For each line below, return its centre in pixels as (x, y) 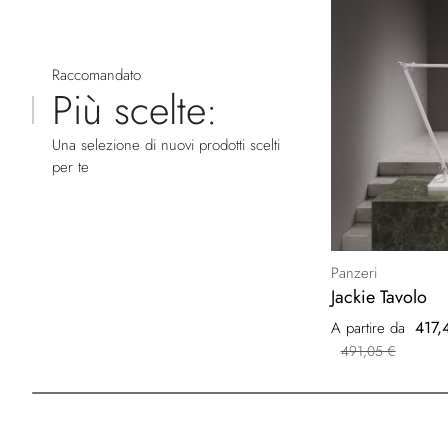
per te (70, 166)
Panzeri (353, 273)
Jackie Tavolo (378, 297)
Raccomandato (96, 74)
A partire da (367, 328)
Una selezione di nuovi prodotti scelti (166, 144)
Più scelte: (135, 109)
